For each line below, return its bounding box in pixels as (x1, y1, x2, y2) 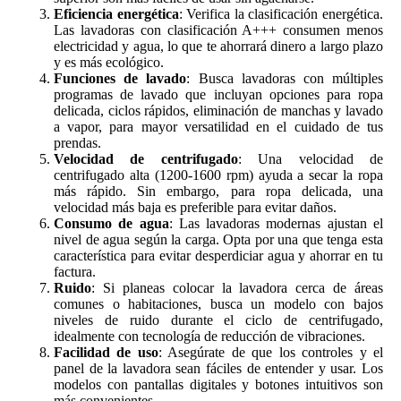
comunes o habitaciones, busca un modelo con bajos (54, 295, 383, 311)
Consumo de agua (54, 215, 169, 231)
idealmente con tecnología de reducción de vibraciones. (54, 328, 365, 344)
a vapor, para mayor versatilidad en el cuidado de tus (54, 118, 383, 134)
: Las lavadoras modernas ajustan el (168, 215, 384, 231)
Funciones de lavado (54, 70, 187, 86)
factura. (54, 263, 96, 279)
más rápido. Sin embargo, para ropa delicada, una (54, 183, 383, 199)
